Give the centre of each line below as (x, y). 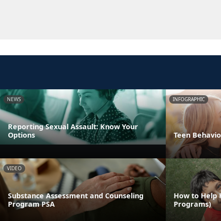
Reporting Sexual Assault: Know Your (73, 126)
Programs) (192, 204)
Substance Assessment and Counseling (76, 195)
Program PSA (31, 204)
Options (21, 135)
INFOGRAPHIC (189, 99)
